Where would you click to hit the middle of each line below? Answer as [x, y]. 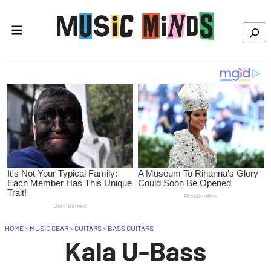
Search [253, 28]
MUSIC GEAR [49, 228]
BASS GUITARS [131, 228]
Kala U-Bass [135, 251]
